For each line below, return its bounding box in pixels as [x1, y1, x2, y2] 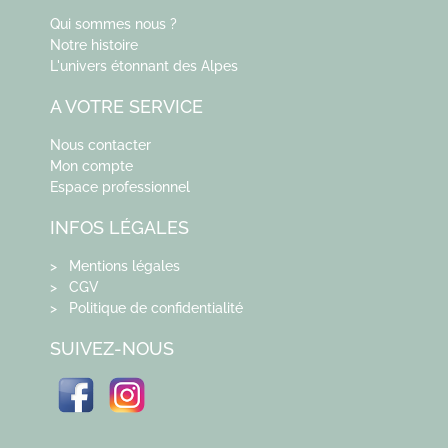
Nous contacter [50, 136, 151, 153]
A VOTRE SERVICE [50, 95, 203, 117]
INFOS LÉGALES [50, 216, 189, 238]
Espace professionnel [50, 178, 190, 195]
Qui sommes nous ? [50, 15, 177, 32]
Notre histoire [50, 36, 138, 53]
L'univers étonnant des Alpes [50, 57, 238, 74]
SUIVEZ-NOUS [50, 337, 174, 359]
